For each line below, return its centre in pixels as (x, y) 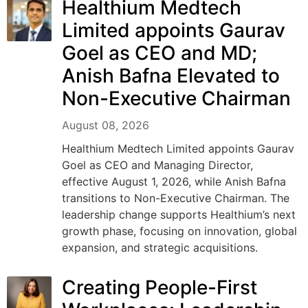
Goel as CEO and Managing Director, (157, 165)
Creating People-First (159, 287)
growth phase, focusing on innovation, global (179, 231)
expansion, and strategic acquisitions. (160, 247)
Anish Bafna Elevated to (171, 75)
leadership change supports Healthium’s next (179, 214)
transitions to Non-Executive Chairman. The (176, 198)
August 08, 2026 (106, 125)
